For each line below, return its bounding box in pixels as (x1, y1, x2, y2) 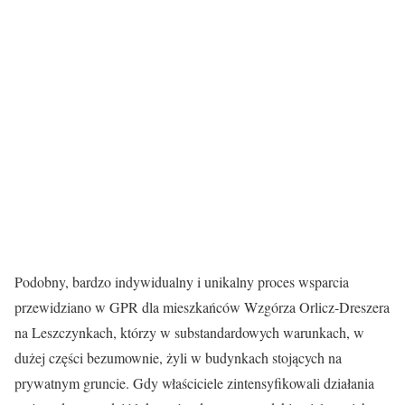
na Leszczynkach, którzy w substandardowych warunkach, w (14, 323, 364, 343)
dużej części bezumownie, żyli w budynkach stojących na (14, 348, 342, 368)
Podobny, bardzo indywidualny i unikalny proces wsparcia (14, 272, 349, 292)
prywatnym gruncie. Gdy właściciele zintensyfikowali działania (14, 373, 374, 393)
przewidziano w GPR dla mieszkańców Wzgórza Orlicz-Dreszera (14, 297, 390, 317)
